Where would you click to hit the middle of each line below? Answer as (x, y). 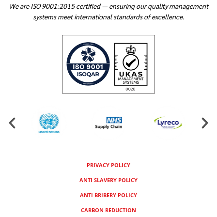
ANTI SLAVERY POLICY (108, 180)
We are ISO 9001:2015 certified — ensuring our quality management (108, 6)
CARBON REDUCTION (108, 210)
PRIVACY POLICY (108, 165)
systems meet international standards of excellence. (108, 16)
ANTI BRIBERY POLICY (108, 195)
